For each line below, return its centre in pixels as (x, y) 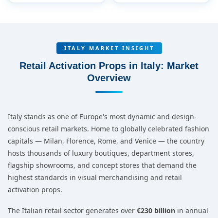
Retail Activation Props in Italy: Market (109, 66)
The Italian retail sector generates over (72, 210)
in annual (192, 210)
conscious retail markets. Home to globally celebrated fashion (109, 129)
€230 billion (156, 210)
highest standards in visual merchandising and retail (95, 177)
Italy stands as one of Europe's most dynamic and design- (102, 117)
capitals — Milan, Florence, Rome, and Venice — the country (106, 141)
